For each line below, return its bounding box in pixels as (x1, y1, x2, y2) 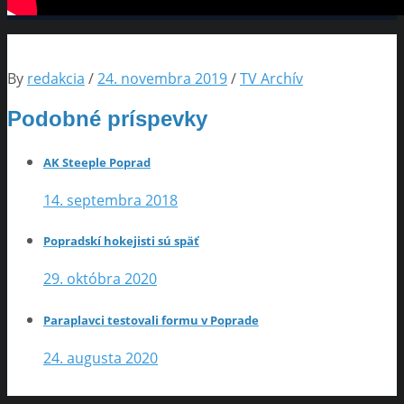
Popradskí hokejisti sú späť (43, 233, 199, 250)
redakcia (27, 68, 85, 88)
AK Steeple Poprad (43, 153, 151, 170)
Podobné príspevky (7, 106, 207, 131)
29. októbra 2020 (43, 269, 157, 289)
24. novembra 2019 (97, 68, 227, 88)
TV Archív (240, 68, 303, 88)
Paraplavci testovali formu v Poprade (43, 311, 259, 328)
